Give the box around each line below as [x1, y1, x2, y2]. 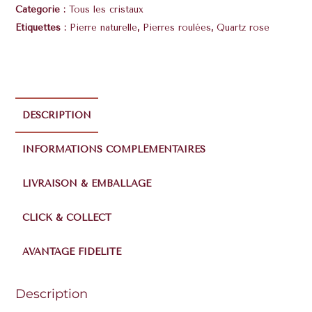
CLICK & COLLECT [22, 212, 112, 224]
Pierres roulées [143, 22, 212, 33]
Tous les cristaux [69, 4, 144, 15]
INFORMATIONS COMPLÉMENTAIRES [22, 144, 206, 155]
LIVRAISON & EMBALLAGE [22, 178, 152, 189]
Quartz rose [217, 22, 270, 33]
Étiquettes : [15, 22, 70, 33]
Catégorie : [15, 4, 70, 15]
